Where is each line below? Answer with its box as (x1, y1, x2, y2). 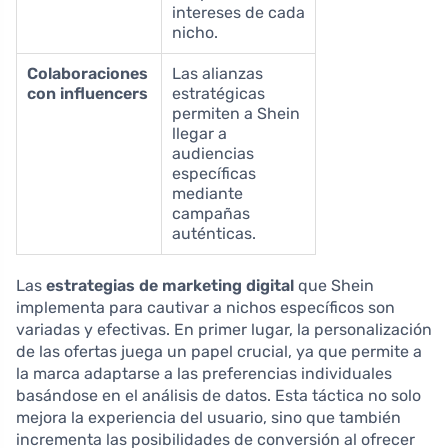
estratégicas (172, 83, 265, 103)
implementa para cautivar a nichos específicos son (16, 297, 395, 317)
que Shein (294, 275, 374, 295)
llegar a (172, 123, 227, 143)
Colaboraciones (27, 63, 148, 83)
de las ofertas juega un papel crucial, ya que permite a (16, 341, 422, 361)
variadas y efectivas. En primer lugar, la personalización (16, 319, 432, 339)
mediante (172, 183, 243, 203)
